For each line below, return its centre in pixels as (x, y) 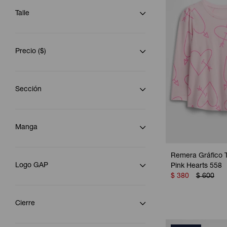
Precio (27, 52)
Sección (28, 90)
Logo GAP (32, 166)
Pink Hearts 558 (196, 166)
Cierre (25, 204)
